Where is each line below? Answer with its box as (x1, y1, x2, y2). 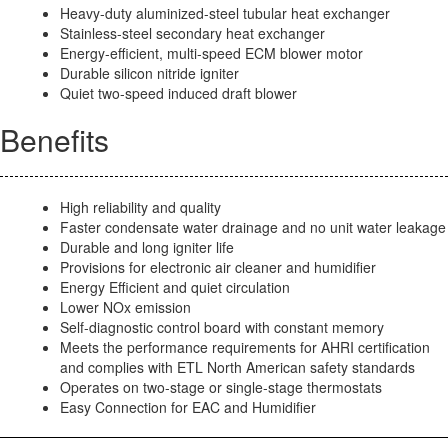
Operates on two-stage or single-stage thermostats (60, 376, 382, 397)
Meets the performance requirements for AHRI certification (60, 336, 430, 357)
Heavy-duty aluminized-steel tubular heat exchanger (60, 2, 390, 23)
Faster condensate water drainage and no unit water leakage (60, 216, 446, 237)
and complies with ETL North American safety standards (60, 356, 415, 377)
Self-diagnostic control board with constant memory (60, 316, 384, 337)
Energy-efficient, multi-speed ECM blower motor (60, 42, 363, 63)
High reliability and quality (60, 196, 221, 217)
